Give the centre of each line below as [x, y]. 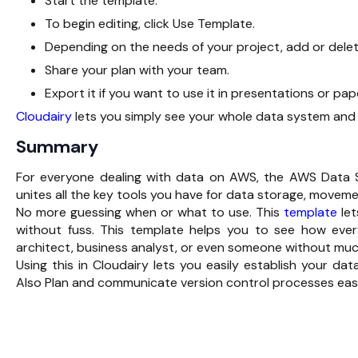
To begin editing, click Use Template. [150, 23]
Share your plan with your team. [137, 70]
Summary [57, 146]
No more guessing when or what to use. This [150, 212]
